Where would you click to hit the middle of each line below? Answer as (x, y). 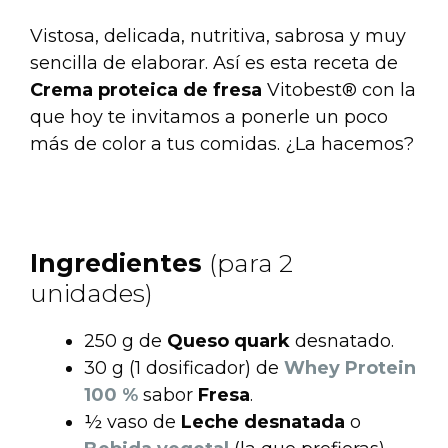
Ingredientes (119, 262)
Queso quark (228, 340)
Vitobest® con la (339, 89)
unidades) (91, 292)
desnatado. (342, 340)
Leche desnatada (263, 421)
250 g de (125, 340)
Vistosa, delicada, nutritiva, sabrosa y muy (218, 35)
